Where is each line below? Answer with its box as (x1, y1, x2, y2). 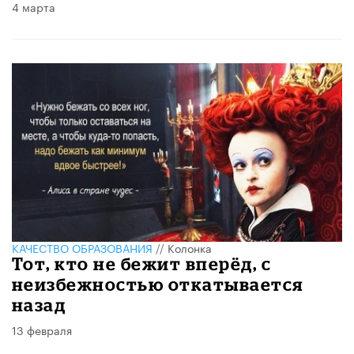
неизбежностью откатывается (12, 273, 303, 294)
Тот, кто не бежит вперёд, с (12, 253, 272, 273)
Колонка (168, 238, 212, 256)
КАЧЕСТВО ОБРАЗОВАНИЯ (12, 238, 153, 256)
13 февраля (12, 320, 72, 338)
